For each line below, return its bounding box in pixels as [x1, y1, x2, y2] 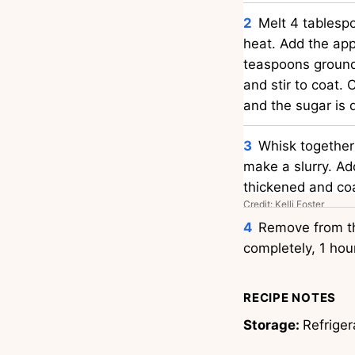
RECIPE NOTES [243, 290, 336, 305]
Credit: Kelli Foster [243, 197, 324, 210]
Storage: [243, 317, 303, 333]
